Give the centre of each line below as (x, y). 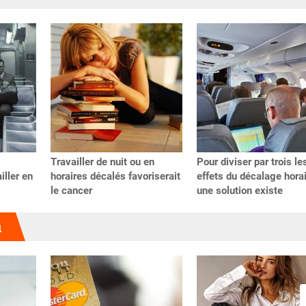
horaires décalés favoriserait (115, 177)
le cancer (71, 191)
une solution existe (240, 191)
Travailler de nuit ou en (102, 162)
